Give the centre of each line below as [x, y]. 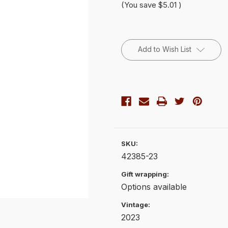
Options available [154, 187]
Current [135, 36]
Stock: [132, 46]
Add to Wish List [164, 49]
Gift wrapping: [145, 174]
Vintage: [136, 204]
